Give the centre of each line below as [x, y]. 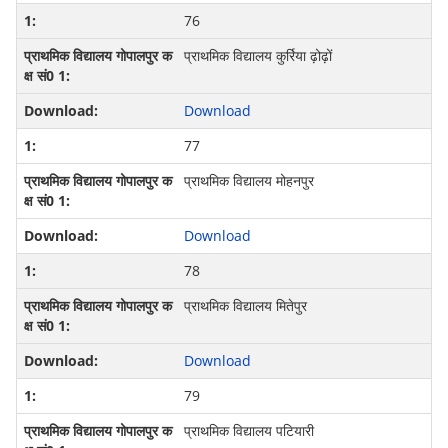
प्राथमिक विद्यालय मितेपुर [245, 306]
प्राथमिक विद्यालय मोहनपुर [248, 181]
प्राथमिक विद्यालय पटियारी [248, 431]
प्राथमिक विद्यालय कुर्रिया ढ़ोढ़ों [257, 56]
